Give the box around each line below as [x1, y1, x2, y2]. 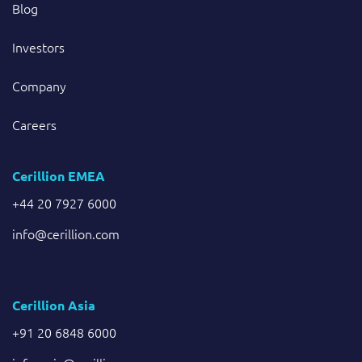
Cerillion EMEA [12, 167, 105, 185]
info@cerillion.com [12, 225, 120, 243]
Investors [12, 38, 65, 57]
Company [12, 77, 66, 95]
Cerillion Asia [12, 297, 95, 314]
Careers [12, 116, 57, 134]
